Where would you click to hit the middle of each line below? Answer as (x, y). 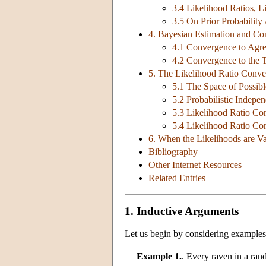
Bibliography (173, 152)
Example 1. (159, 256)
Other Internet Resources (195, 165)
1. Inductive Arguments (182, 211)
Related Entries (177, 178)
